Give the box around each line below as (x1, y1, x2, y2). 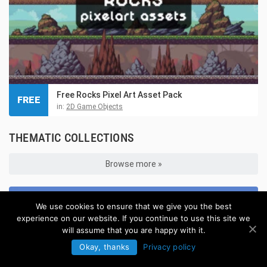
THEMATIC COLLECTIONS (9, 131, 134, 145)
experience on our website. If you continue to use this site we (17, 213, 250, 223)
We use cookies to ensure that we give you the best (35, 201, 232, 211)
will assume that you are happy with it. (61, 225, 206, 235)
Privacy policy (143, 242, 195, 252)
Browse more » (105, 159, 162, 169)
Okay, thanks (79, 242, 130, 252)
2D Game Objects (66, 103, 123, 111)
